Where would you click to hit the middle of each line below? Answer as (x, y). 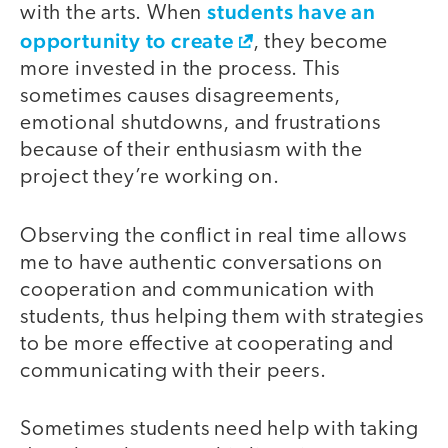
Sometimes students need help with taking (219, 430)
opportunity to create (127, 41)
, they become (320, 43)
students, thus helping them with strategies (222, 317)
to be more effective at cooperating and (207, 344)
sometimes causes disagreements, (180, 97)
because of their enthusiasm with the (191, 151)
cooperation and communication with (198, 290)
